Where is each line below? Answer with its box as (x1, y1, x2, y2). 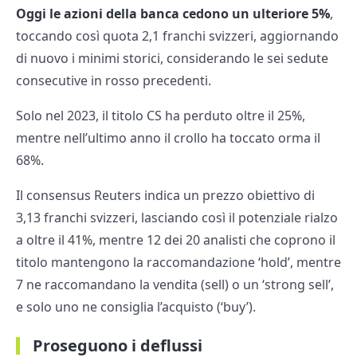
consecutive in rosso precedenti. (16, 72, 211, 90)
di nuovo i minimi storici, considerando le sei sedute (16, 49, 328, 68)
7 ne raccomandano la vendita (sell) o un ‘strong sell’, (16, 276, 334, 294)
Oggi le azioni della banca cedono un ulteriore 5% (16, 5, 330, 23)
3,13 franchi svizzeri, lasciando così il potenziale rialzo (16, 209, 338, 227)
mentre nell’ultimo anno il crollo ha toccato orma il (16, 129, 320, 147)
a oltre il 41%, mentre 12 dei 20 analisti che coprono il (16, 231, 335, 249)
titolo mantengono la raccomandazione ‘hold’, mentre (16, 253, 341, 272)
